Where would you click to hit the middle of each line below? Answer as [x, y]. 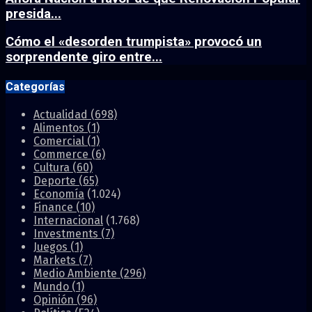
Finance [55, 207]
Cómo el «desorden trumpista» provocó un [134, 42]
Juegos [52, 247]
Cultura [53, 167]
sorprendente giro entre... [84, 57]
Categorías [35, 86]
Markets [56, 260]
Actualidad [62, 114]
